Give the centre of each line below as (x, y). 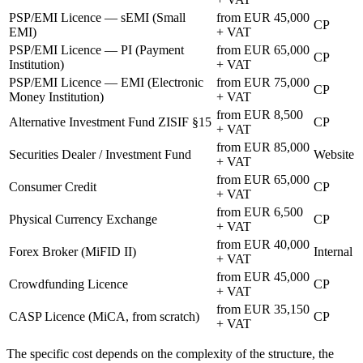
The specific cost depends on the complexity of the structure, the (170, 353)
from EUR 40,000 (263, 244)
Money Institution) (56, 96)
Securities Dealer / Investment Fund (100, 154)
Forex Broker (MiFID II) (73, 251)
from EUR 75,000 (263, 82)
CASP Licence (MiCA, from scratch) (104, 316)
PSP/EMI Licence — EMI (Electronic (106, 82)
